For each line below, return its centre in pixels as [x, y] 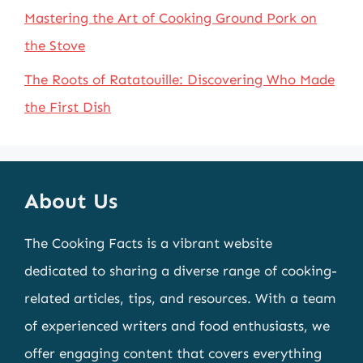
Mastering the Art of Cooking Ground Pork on [171, 17]
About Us [71, 201]
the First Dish [68, 107]
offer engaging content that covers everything [173, 353]
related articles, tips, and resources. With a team [180, 298]
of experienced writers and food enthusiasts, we [177, 326]
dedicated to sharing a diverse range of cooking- [181, 271]
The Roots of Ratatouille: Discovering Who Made [179, 79]
